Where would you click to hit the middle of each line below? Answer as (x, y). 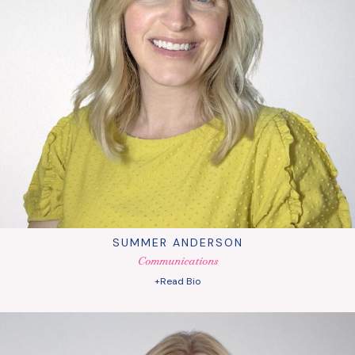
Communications (177, 261)
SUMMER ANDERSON (177, 243)
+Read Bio (177, 282)
